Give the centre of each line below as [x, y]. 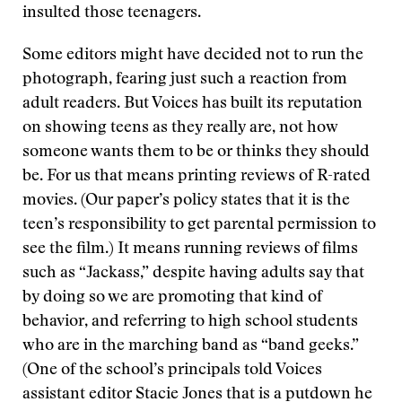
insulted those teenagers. [112, 13]
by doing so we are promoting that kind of [172, 298]
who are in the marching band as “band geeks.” [191, 346]
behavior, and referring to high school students [190, 322]
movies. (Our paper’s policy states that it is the [186, 201]
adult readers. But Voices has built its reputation [192, 104]
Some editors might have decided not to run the [193, 56]
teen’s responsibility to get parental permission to [199, 225]
